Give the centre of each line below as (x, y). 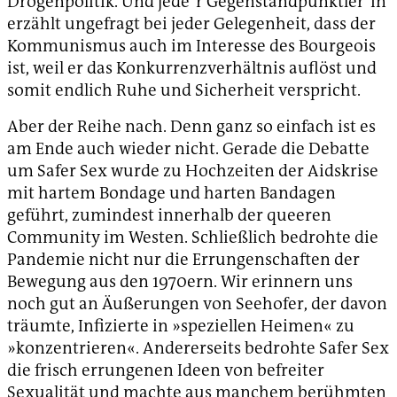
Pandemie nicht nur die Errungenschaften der (183, 260)
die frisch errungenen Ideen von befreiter (166, 370)
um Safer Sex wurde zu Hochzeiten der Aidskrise (193, 171)
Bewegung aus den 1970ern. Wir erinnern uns (180, 282)
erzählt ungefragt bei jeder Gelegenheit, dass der (191, 24)
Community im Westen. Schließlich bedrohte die (193, 237)
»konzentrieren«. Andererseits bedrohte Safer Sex (198, 348)
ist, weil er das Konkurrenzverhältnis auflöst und (192, 68)
